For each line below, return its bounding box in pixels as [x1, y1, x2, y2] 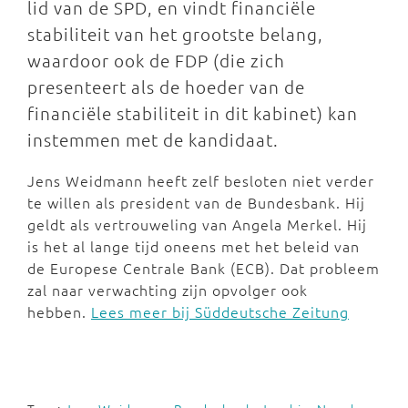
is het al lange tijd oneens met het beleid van [27, 236, 360, 256]
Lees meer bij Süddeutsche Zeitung [91, 301, 349, 321]
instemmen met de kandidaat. [27, 128, 279, 150]
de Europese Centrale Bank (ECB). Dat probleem [27, 258, 380, 278]
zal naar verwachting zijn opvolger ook [27, 280, 308, 300]
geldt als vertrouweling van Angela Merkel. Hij [27, 214, 367, 234]
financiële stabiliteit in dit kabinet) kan [27, 102, 358, 124]
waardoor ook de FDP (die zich [27, 49, 285, 71]
